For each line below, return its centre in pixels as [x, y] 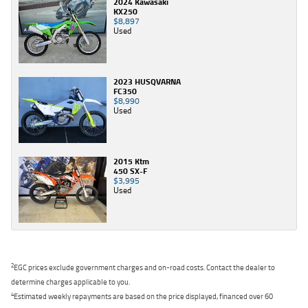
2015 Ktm [131, 162]
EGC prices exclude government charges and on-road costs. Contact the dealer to [144, 267]
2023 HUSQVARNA [147, 81]
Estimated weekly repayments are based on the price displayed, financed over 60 [143, 296]
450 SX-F [130, 171]
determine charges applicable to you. [70, 282]
